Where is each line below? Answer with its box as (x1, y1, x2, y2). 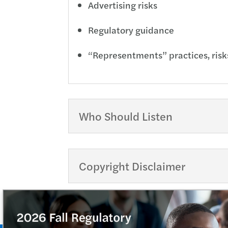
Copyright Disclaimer (79, 157, 186, 174)
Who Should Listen (79, 108, 173, 125)
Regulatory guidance (88, 23, 175, 36)
